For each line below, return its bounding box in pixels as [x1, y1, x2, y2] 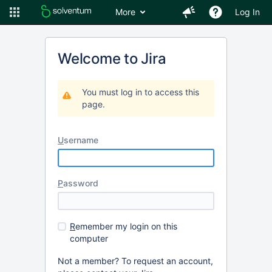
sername [64, 135, 98, 145]
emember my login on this [75, 221, 177, 231]
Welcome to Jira [58, 50, 166, 67]
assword [63, 178, 98, 188]
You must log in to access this [82, 87, 199, 97]
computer [70, 233, 108, 243]
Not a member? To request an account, [58, 256, 213, 266]
